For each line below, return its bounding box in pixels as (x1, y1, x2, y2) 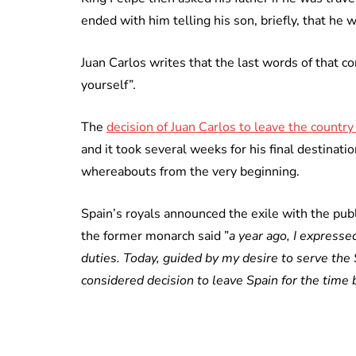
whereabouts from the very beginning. (81, 163, 300, 181)
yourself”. (81, 76, 136, 95)
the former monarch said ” (81, 227, 229, 246)
